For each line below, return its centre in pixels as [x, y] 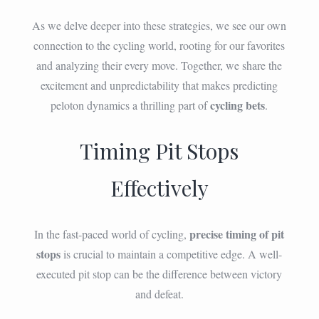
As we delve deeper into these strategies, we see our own [159, 25]
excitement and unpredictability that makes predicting [159, 85]
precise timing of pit [237, 234]
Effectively [159, 188]
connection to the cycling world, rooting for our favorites [159, 45]
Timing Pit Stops [159, 151]
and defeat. [159, 293]
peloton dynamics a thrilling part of [131, 105]
